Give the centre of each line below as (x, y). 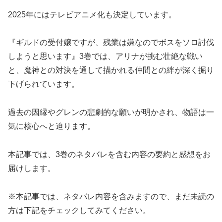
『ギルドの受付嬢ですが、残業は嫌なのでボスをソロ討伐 (111, 43)
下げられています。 (44, 84)
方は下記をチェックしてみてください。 (79, 210)
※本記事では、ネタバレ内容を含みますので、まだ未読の (111, 196)
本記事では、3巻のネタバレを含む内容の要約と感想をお (109, 155)
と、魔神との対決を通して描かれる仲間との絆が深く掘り (111, 70)
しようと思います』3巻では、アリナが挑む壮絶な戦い (105, 56)
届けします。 (32, 168)
